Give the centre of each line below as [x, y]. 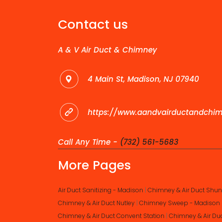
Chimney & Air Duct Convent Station [111, 216]
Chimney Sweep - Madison [180, 203]
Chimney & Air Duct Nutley [96, 203]
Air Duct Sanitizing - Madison [101, 190]
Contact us [93, 25]
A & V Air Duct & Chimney [108, 50]
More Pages [94, 166]
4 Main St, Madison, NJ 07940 [142, 79]
